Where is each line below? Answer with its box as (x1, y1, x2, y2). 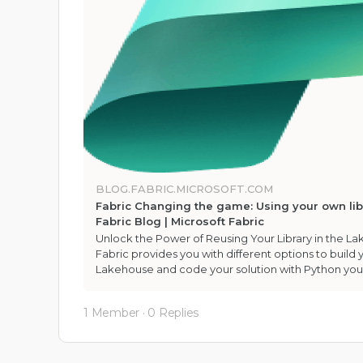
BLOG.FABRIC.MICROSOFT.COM (96, 182, 273, 195)
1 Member (83, 305, 140, 320)
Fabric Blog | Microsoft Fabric (96, 215, 264, 228)
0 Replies (147, 305, 199, 320)
